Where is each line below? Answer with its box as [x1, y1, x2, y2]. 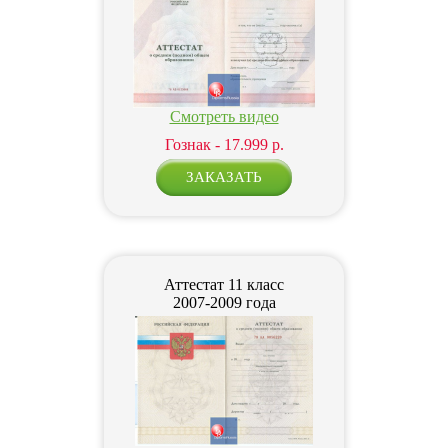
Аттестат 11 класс [164, 276, 284, 293]
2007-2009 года [172, 294, 276, 311]
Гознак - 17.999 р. [164, 136, 284, 153]
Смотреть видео [169, 108, 279, 125]
